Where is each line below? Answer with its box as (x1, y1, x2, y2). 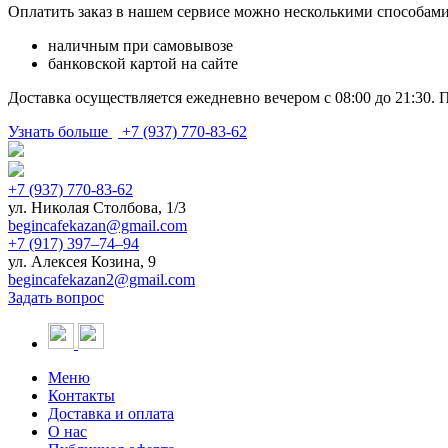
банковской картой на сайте (48, 54, 238, 72)
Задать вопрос (8, 288, 104, 306)
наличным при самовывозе (48, 36, 233, 54)
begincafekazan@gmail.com (8, 216, 187, 234)
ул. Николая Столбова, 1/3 (8, 198, 186, 216)
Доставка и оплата (48, 404, 174, 422)
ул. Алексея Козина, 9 (8, 252, 156, 270)
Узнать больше (8, 122, 112, 140)
